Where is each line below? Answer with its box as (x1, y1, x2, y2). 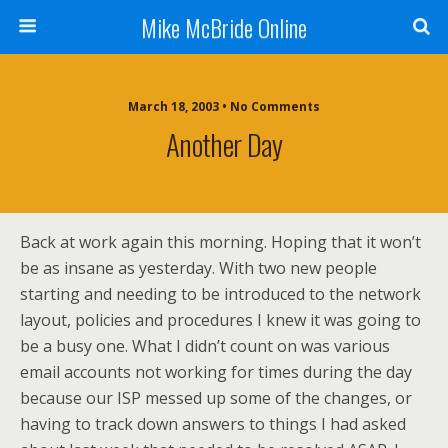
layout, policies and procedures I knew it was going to (20, 309, 421, 331)
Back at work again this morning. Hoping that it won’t (20, 231, 421, 253)
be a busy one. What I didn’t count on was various (20, 335, 390, 357)
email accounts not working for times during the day (20, 361, 412, 383)
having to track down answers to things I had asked (20, 413, 406, 435)
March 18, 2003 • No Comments (128, 98, 320, 115)
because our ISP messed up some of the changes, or (20, 387, 412, 409)
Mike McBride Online (141, 9, 307, 45)
